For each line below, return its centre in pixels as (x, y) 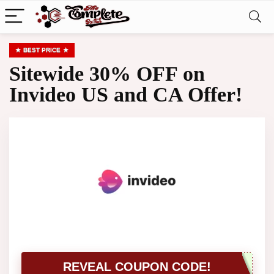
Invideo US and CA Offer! (126, 94)
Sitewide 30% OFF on (107, 74)
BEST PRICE (42, 50)
